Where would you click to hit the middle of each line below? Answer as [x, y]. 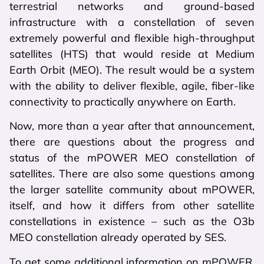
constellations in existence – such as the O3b [132, 222]
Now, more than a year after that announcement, [132, 126]
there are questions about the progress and [132, 142]
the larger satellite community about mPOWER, [132, 190]
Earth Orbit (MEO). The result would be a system [132, 70]
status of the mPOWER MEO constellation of [132, 158]
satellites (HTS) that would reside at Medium [132, 54]
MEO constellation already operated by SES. [118, 237]
